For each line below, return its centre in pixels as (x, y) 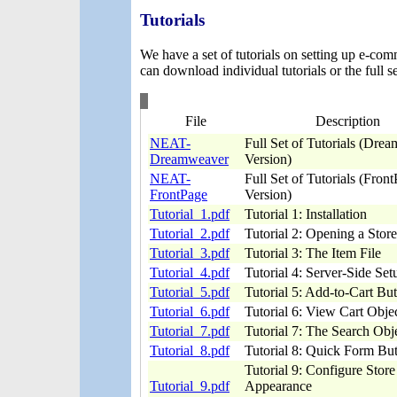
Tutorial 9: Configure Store (320, 370)
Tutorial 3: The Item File (313, 253)
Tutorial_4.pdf (190, 272)
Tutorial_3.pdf (190, 253)
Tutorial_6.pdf (190, 311)
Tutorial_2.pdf (190, 233)
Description (347, 121)
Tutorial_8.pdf (190, 350)
